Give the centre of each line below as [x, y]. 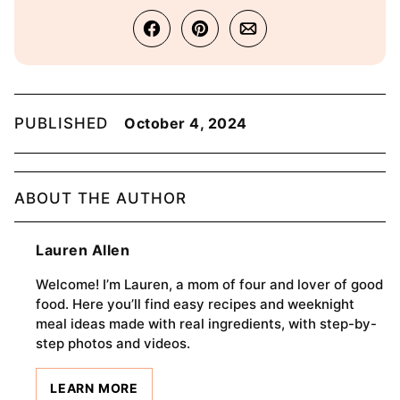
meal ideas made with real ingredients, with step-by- [206, 323]
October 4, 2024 [186, 123]
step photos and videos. [113, 343]
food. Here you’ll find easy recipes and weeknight [195, 304]
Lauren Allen [83, 250]
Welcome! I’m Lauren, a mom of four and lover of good [209, 284]
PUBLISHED [64, 123]
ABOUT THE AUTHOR [100, 198]
